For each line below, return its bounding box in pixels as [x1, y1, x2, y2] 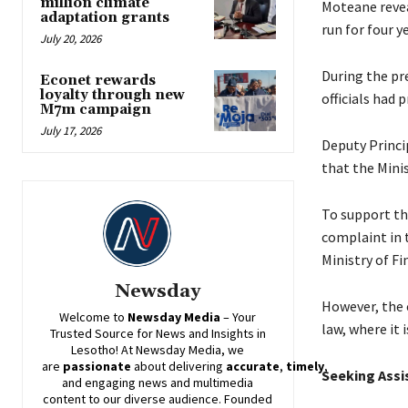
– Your [220, 309, 257, 326]
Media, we [186, 342, 245, 359]
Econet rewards [40, 71, 156, 89]
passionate [63, 358, 131, 375]
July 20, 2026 [40, 30, 101, 46]
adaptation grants [40, 8, 169, 26]
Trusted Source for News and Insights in [49, 325, 266, 342]
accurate [226, 358, 280, 375]
